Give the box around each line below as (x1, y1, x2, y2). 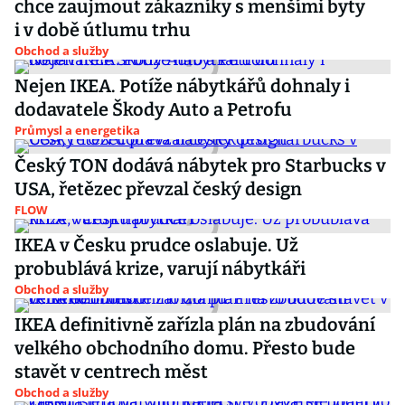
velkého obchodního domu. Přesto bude (14, 337, 355, 359)
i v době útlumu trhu (14, 19, 191, 41)
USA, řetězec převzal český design (14, 178, 302, 200)
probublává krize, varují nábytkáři (14, 258, 306, 279)
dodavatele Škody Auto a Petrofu (14, 99, 292, 120)
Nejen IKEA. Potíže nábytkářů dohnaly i (14, 75, 350, 97)
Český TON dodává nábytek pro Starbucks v (14, 155, 386, 176)
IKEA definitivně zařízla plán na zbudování (14, 314, 375, 335)
